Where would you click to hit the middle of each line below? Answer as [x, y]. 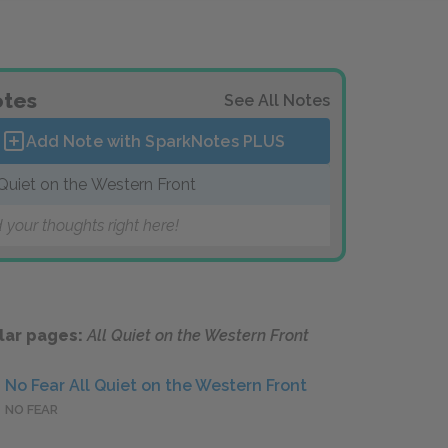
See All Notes [277, 100]
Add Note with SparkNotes [134, 141]
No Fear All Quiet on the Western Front [156, 386]
